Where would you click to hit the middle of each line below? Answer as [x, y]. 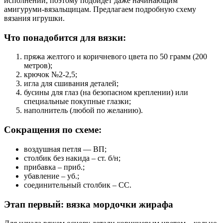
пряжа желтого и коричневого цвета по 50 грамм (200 [115, 57]
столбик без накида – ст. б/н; [72, 158]
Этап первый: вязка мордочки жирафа [89, 204]
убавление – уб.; [52, 176]
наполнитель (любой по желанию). [83, 111]
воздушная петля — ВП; [65, 149]
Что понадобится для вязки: [65, 37]
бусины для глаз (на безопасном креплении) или [106, 93]
